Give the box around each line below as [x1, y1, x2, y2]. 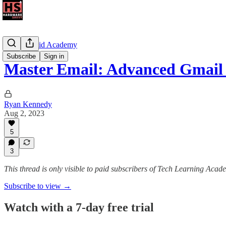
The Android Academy [4, 40, 77, 49]
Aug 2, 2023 [4, 108, 44, 118]
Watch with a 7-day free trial [4, 200, 154, 214]
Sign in [44, 52, 64, 60]
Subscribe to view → [4, 182, 71, 190]
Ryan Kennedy [4, 99, 52, 108]
